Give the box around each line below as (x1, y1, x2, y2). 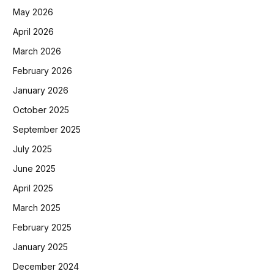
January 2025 (13, 242, 68, 253)
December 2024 (13, 261, 79, 272)
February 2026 (13, 65, 72, 76)
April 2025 (13, 183, 53, 194)
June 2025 (13, 163, 56, 174)
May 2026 (13, 7, 53, 18)
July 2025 (13, 144, 52, 155)
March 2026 (13, 46, 61, 57)
